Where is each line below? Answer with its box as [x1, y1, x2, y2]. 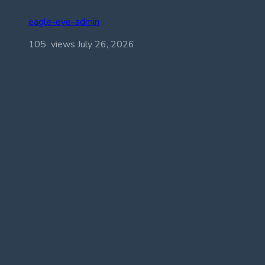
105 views [28, 37, 77, 51]
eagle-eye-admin [28, 15, 99, 28]
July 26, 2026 [77, 37, 134, 51]
